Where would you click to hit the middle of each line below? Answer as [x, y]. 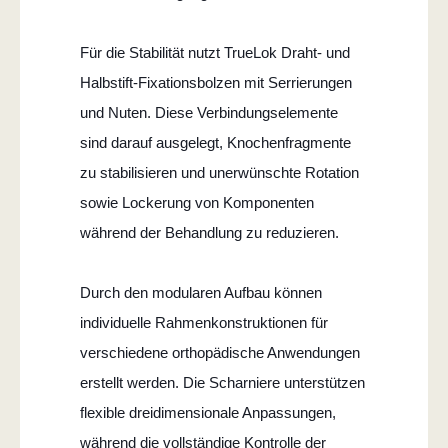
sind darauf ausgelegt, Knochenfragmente [215, 142]
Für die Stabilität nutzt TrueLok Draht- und [215, 52]
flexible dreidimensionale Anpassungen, [208, 412]
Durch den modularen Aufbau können [201, 292]
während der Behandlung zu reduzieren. [209, 232]
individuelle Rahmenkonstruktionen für [204, 322]
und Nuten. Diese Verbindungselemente [209, 112]
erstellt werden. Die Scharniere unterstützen [222, 382]
